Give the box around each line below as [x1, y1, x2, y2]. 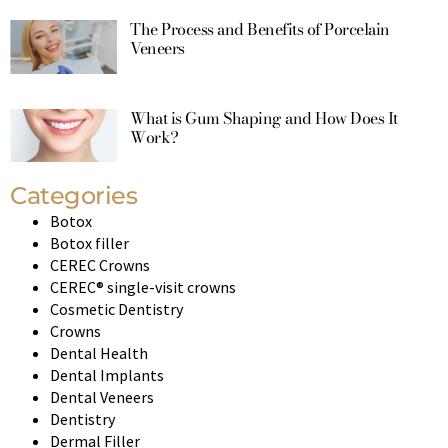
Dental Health [50, 343, 148, 364]
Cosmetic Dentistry [50, 299, 183, 320]
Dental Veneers [50, 387, 154, 408]
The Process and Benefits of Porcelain [130, 17, 390, 42]
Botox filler [50, 233, 129, 254]
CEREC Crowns [50, 255, 150, 276]
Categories [10, 181, 137, 211]
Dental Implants [50, 365, 164, 386]
